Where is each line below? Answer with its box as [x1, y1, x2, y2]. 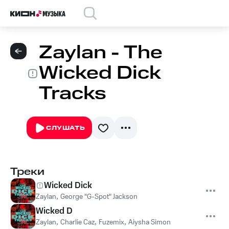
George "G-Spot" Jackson [60, 192, 138, 202]
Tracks [39, 81, 106, 107]
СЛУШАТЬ [46, 124, 85, 132]
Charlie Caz [60, 217, 95, 227]
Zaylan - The [39, 40, 163, 66]
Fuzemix [99, 217, 124, 227]
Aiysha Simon [128, 217, 171, 227]
